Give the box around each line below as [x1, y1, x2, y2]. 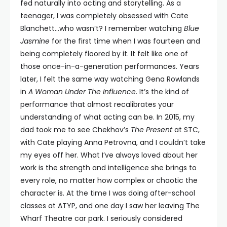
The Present [131, 125, 172, 135]
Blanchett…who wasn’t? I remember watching [20, 23, 184, 33]
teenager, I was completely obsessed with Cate [20, 11, 188, 21]
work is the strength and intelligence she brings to [20, 163, 197, 173]
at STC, [172, 125, 200, 135]
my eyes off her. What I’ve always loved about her [20, 150, 198, 160]
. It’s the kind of [136, 87, 189, 97]
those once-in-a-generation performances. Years [20, 61, 199, 71]
